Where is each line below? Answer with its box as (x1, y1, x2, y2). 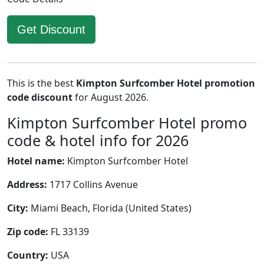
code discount (7, 91, 72, 104)
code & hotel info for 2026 (7, 130, 189, 150)
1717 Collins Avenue (47, 178, 138, 191)
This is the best (7, 77, 76, 90)
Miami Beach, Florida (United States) (28, 202, 192, 214)
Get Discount (17, 23, 85, 36)
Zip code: (7, 225, 48, 238)
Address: (7, 178, 47, 191)
